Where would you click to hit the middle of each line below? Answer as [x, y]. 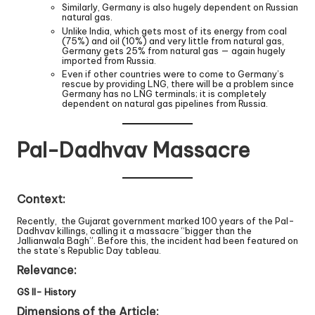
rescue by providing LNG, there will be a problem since [178, 83]
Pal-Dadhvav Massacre [134, 150]
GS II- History [46, 292]
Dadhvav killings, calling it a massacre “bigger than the [134, 231]
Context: [41, 199]
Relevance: [47, 270]
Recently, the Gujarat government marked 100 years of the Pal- [156, 221]
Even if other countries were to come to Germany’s [173, 73]
